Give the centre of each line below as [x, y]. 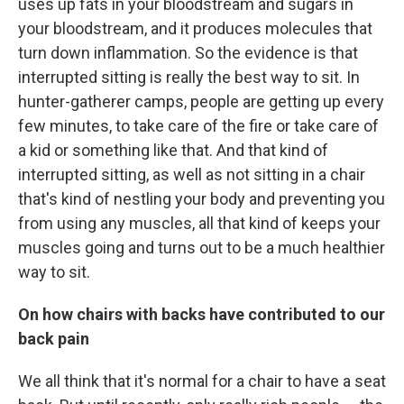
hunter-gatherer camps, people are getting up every [201, 101]
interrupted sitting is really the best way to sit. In [189, 77]
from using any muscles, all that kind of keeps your [199, 223]
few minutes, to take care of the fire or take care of [198, 125]
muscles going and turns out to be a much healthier [202, 247]
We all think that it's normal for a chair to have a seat [202, 381]
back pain [54, 338]
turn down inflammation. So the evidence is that [188, 52]
